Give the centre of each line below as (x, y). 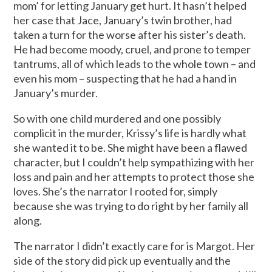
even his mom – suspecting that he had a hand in (125, 79)
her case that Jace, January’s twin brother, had (123, 20)
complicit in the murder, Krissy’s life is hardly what (130, 133)
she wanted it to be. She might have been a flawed (131, 148)
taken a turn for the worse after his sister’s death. (130, 35)
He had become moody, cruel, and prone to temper (132, 49)
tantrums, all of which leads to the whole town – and (135, 64)
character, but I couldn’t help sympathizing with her (134, 162)
